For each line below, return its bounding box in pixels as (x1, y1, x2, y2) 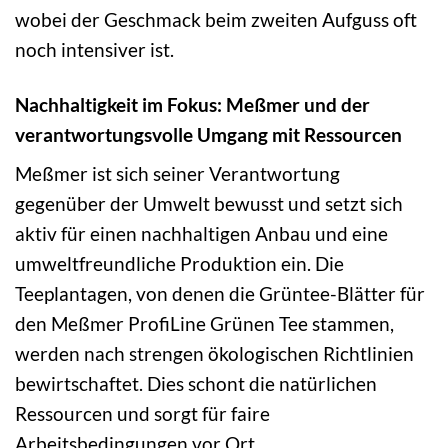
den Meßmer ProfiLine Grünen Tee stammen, (15, 312, 394, 336)
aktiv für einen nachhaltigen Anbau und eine (15, 222, 388, 246)
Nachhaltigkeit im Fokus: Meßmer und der (15, 92, 370, 116)
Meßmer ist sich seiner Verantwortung (15, 162, 340, 186)
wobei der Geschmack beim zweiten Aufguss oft (15, 7, 417, 31)
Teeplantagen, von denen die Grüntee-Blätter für (15, 282, 425, 306)
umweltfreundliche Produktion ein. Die (15, 252, 344, 276)
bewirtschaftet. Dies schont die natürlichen (15, 372, 377, 396)
